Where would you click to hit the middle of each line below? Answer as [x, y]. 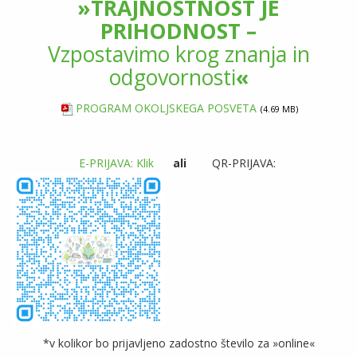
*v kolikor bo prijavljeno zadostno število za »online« [178, 343]
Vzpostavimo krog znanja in [178, 55]
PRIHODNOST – [178, 31]
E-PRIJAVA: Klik [116, 163]
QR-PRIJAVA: [232, 163]
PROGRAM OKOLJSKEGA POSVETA [166, 108]
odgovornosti [172, 78]
